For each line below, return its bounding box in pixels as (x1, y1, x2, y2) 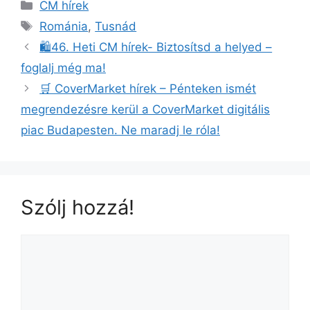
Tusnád (95, 19, 137, 33)
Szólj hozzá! (21, 194, 134, 219)
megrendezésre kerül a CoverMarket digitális (21, 102, 270, 116)
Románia (39, 19, 89, 33)
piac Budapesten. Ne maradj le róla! (21, 122, 220, 137)
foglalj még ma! (21, 60, 106, 75)
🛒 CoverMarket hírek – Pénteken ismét (39, 81, 257, 95)
